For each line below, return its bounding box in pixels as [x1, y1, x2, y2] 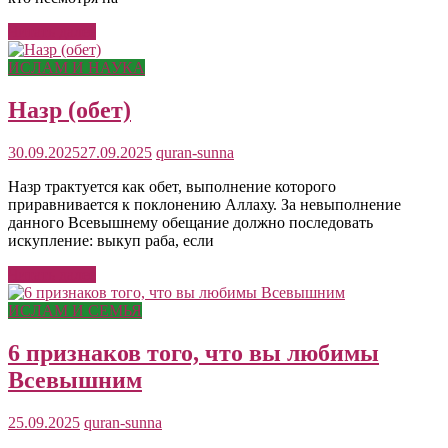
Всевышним [8, 366, 142, 393]
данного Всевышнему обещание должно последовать [8, 213, 373, 231]
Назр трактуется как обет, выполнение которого [8, 177, 336, 195]
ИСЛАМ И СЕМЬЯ [8, 301, 142, 319]
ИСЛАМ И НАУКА [8, 58, 145, 76]
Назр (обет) [8, 96, 131, 123]
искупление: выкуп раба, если [8, 231, 214, 249]
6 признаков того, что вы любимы [8, 339, 379, 366]
